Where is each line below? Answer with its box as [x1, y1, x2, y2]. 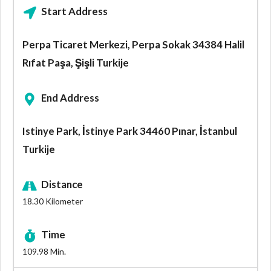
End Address [41, 91, 100, 105]
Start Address [41, 5, 108, 18]
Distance [41, 178, 83, 191]
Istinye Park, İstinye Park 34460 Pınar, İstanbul [22, 125, 237, 138]
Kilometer [44, 196, 83, 207]
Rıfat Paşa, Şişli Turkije [22, 56, 129, 70]
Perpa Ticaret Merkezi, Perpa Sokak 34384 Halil [22, 38, 244, 51]
